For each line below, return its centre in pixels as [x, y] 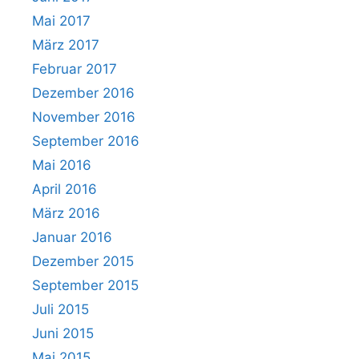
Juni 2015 [63, 333]
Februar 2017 [75, 69]
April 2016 [65, 189]
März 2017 [66, 44]
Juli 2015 [61, 309]
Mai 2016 [62, 165]
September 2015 [85, 285]
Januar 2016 [72, 237]
